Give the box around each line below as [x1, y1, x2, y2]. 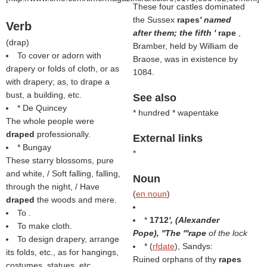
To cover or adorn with [17, 51, 101, 60]
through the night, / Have [6, 182, 100, 191]
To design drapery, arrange [17, 234, 119, 244]
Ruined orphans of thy [132, 254, 219, 264]
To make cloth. [17, 221, 72, 231]
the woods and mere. [37, 195, 117, 204]
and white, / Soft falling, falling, [6, 169, 120, 178]
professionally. [37, 129, 91, 139]
